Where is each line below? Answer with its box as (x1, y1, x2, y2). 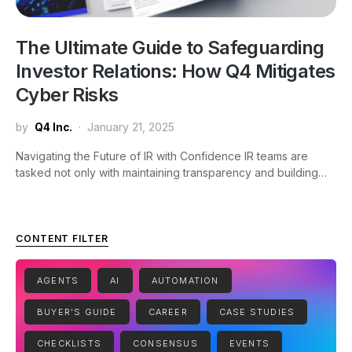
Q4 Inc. (35, 120, 72, 134)
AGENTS (43, 274, 79, 286)
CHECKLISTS (44, 337, 102, 349)
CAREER (155, 306, 188, 317)
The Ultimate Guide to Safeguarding (16, 35, 324, 59)
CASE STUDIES (226, 306, 295, 317)
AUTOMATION (157, 274, 219, 286)
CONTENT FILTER (16, 232, 108, 244)
